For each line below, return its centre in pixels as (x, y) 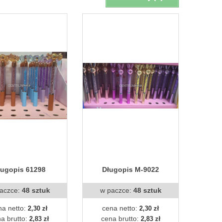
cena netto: (121, 208)
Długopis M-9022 (131, 169)
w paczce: (116, 190)
